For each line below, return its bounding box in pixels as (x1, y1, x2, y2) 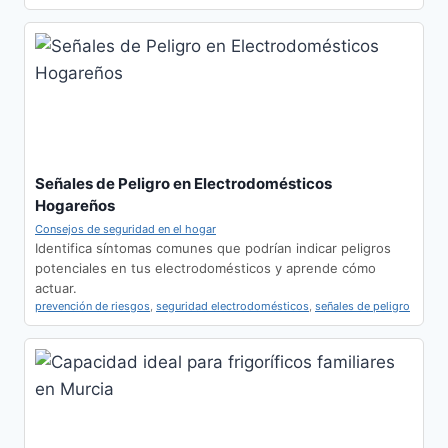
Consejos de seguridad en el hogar (35, 222, 216, 237)
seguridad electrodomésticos (156, 299, 309, 314)
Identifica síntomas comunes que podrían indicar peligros (35, 240, 391, 257)
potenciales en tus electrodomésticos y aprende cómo (35, 260, 376, 277)
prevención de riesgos (35, 299, 150, 314)
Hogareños (35, 196, 115, 216)
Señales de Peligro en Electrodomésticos (35, 174, 332, 194)
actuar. (35, 280, 77, 297)
